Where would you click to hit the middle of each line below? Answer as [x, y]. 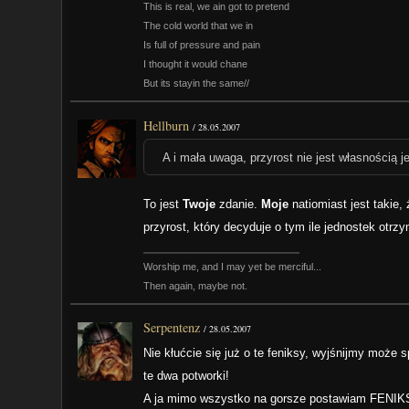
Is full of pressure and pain [202, 45]
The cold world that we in [199, 26]
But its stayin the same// [197, 84]
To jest [163, 204]
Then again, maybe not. [196, 285]
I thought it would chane [196, 64]
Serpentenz [172, 327]
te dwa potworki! [187, 375]
